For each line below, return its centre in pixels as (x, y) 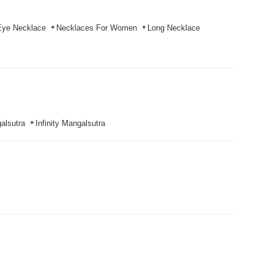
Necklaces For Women (97, 28)
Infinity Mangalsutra (70, 124)
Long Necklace (174, 28)
